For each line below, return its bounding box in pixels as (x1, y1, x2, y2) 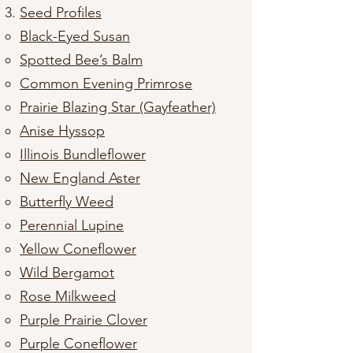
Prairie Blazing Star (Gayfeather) (20, 98, 216, 116)
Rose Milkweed (20, 288, 116, 305)
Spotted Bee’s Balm (20, 51, 143, 69)
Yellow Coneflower (20, 240, 136, 258)
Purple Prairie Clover (20, 311, 147, 329)
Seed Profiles (20, 4, 102, 21)
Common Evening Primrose (20, 75, 192, 92)
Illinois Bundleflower (20, 146, 146, 163)
